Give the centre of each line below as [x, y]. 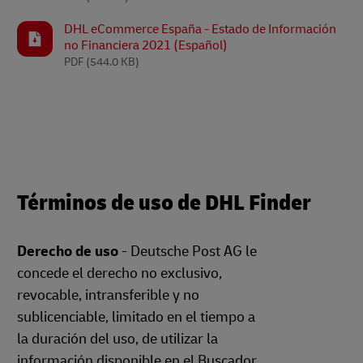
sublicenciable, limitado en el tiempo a [136, 317]
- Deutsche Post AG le [188, 252]
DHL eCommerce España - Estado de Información [200, 29]
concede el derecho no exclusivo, [120, 273]
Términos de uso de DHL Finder [164, 203]
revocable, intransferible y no [108, 295]
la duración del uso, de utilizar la [117, 339]
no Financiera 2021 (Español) [146, 45]
